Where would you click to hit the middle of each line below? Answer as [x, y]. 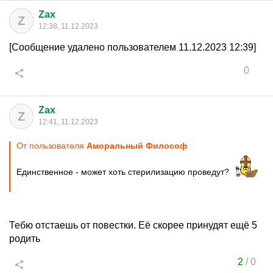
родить [25, 239]
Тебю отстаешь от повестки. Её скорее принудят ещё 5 [133, 225]
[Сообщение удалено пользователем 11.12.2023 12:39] [133, 47]
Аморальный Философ [137, 146]
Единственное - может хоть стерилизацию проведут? [124, 172]
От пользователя [51, 146]
